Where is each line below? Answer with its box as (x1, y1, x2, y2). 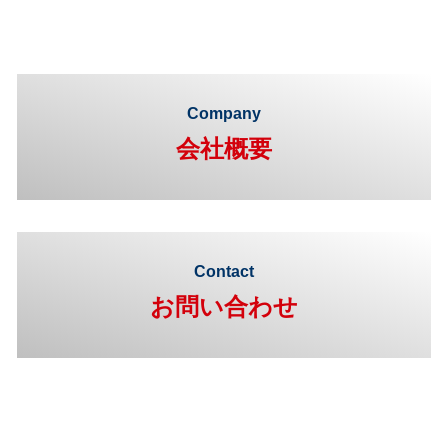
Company (186, 105, 261, 123)
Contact (193, 263, 254, 281)
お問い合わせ (149, 293, 298, 321)
